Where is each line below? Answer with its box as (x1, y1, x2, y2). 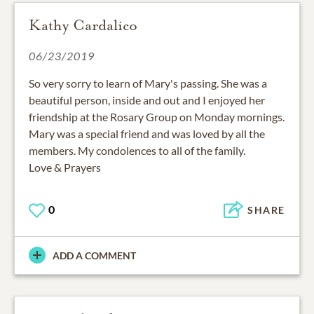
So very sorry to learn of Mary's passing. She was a (29, 76, 267, 90)
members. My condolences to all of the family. (29, 143, 245, 157)
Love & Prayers (29, 160, 101, 174)
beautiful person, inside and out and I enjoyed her (29, 93, 265, 107)
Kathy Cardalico (29, 15, 137, 34)
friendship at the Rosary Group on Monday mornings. (29, 109, 285, 123)
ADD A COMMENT (53, 249, 136, 261)
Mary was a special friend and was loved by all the (29, 126, 265, 140)
